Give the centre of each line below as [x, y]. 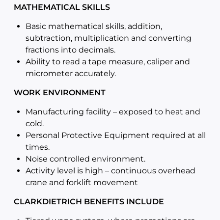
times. [38, 147]
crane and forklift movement [82, 182]
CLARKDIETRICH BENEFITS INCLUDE [89, 202]
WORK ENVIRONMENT [60, 93]
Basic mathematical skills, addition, [94, 26]
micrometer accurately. [71, 73]
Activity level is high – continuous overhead [110, 171]
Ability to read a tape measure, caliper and [108, 62]
